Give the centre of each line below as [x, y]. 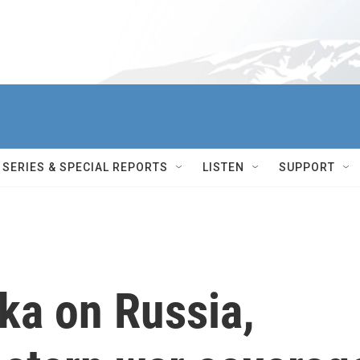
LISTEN [223, 167]
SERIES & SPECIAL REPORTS [85, 167]
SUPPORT [307, 167]
